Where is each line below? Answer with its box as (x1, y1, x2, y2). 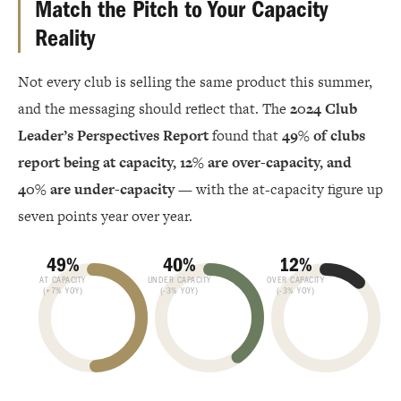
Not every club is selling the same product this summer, (18, 72, 372, 93)
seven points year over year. (18, 206, 192, 227)
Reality (35, 25, 95, 53)
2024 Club (290, 98, 357, 120)
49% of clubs (282, 125, 365, 147)
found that (209, 125, 282, 147)
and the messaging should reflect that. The (18, 98, 290, 120)
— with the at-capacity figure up (175, 179, 383, 200)
